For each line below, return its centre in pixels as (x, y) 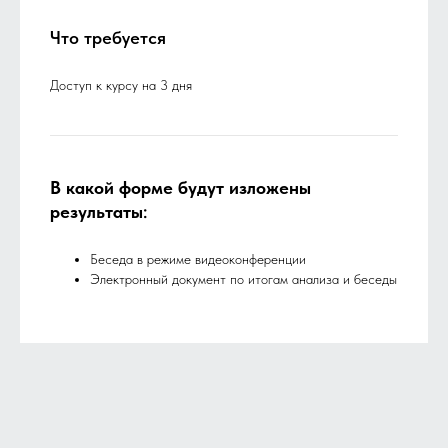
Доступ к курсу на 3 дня (121, 84)
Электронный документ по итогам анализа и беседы (243, 278)
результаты (96, 211)
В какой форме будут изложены (180, 187)
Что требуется (108, 37)
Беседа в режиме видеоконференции (198, 258)
